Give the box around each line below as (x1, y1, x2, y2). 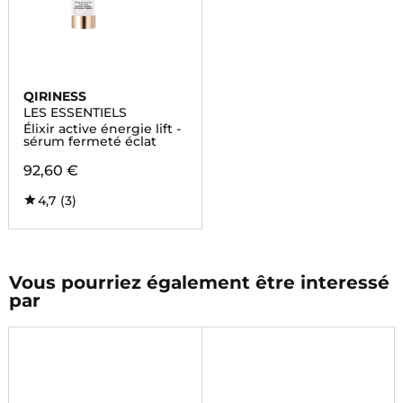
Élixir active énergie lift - (22, 121, 181, 137)
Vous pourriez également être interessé (8, 272, 390, 293)
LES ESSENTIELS (22, 104, 127, 121)
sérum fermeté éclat (22, 133, 157, 149)
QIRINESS (22, 88, 86, 104)
